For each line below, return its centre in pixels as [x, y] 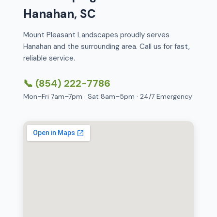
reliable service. [49, 58]
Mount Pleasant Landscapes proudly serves [96, 35]
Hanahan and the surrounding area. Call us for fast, [107, 46]
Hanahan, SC [60, 14]
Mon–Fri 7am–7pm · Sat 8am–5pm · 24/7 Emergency [108, 96]
